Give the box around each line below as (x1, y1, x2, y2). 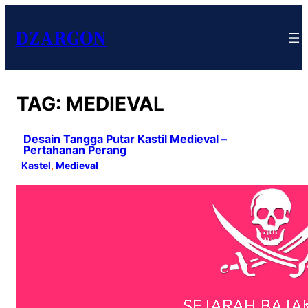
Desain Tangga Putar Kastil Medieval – (23, 132, 228, 146)
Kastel (21, 159, 52, 171)
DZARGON (15, 25, 107, 52)
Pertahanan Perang (23, 143, 127, 157)
